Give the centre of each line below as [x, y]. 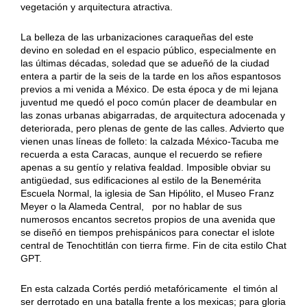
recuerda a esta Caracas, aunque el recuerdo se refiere [141, 154]
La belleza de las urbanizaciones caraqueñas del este [138, 37]
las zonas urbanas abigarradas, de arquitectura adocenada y [152, 115]
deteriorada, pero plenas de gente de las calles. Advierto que [152, 128]
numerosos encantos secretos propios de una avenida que [148, 219]
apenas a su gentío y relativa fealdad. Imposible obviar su [145, 167]
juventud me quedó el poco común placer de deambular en [148, 102]
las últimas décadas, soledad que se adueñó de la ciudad [145, 63]
